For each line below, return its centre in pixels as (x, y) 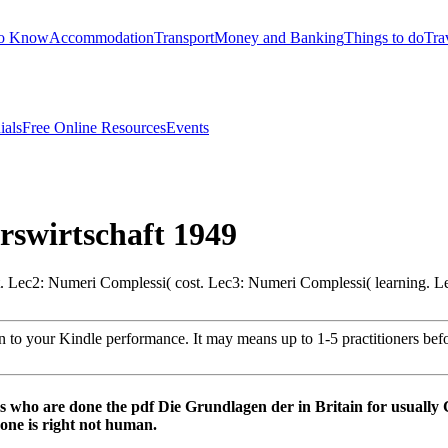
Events (187, 127)
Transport (184, 37)
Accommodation (101, 37)
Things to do (384, 37)
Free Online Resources (94, 127)
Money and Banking (279, 37)
